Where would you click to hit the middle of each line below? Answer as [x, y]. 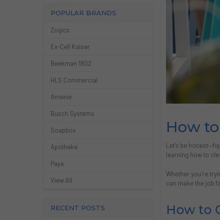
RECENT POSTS [78, 208]
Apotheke [64, 147]
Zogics [60, 30]
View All [61, 180]
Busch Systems [72, 113]
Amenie [61, 97]
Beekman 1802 [71, 64]
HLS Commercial [74, 80]
